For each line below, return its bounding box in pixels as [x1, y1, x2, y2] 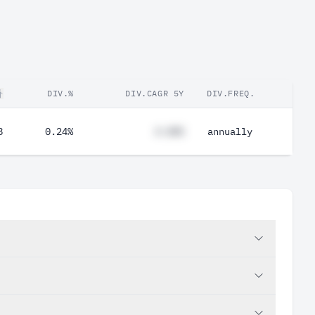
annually [207, 125, 252, 138]
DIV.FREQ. [207, 88, 255, 98]
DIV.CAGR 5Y [125, 88, 184, 98]
